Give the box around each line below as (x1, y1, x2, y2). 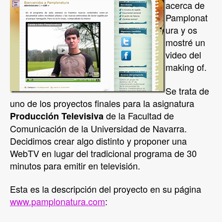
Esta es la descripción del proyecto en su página (10, 182, 201, 195)
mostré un (166, 36, 205, 49)
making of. (166, 60, 207, 73)
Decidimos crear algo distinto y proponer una (10, 134, 187, 147)
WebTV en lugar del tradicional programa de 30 (10, 146, 197, 160)
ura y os (166, 23, 197, 36)
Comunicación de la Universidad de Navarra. (10, 121, 187, 135)
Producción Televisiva (10, 109, 106, 122)
